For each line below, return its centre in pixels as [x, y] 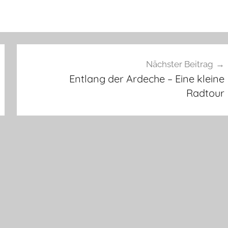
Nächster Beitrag [179, 64]
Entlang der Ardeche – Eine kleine [147, 79]
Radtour [205, 93]
